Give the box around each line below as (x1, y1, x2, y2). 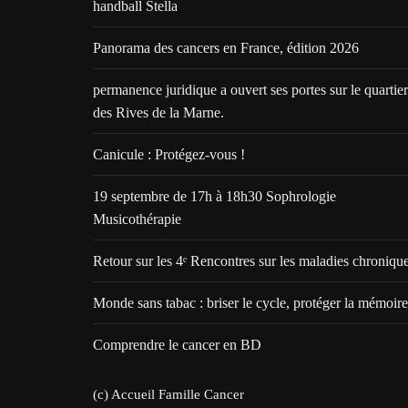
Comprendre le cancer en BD (93, 337, 261, 352)
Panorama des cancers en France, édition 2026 (93, 40, 359, 56)
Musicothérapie (93, 211, 181, 227)
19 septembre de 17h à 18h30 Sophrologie (93, 189, 336, 204)
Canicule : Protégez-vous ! (93, 147, 245, 162)
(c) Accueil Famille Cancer (93, 387, 244, 402)
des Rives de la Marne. (93, 105, 228, 120)
